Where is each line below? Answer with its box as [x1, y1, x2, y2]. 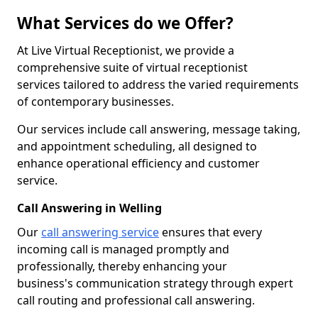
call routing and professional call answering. [17, 292, 255, 308]
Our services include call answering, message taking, [17, 121, 300, 137]
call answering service [41, 224, 159, 240]
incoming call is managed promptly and [17, 241, 229, 257]
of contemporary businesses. [17, 94, 174, 109]
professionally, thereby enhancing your [17, 258, 227, 274]
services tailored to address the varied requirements [17, 77, 299, 92]
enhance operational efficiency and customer [17, 155, 260, 171]
